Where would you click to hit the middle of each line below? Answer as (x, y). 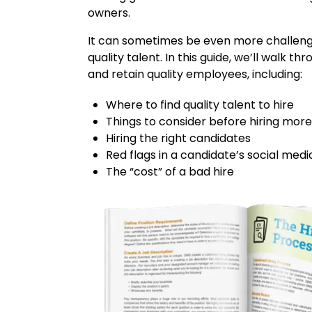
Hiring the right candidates (179, 139)
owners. (109, 13)
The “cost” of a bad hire (170, 172)
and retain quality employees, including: (195, 75)
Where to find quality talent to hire (200, 105)
